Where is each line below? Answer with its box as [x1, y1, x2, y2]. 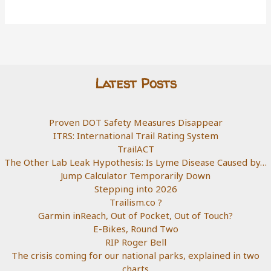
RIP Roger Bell [105, 236, 166, 249]
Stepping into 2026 [94, 183, 177, 195]
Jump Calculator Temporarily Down [60, 169, 211, 182]
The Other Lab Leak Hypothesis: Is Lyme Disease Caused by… [4, 156, 267, 169]
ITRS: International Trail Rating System [53, 129, 218, 142]
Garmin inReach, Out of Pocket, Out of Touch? [38, 209, 233, 222]
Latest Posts [94, 74, 177, 93]
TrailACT [117, 143, 154, 155]
